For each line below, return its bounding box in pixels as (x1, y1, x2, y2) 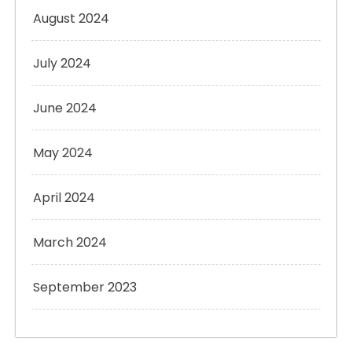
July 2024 (33, 54, 91, 73)
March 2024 (33, 233, 107, 252)
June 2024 (33, 99, 97, 118)
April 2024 (33, 189, 95, 207)
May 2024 (33, 144, 93, 163)
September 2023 (33, 278, 137, 297)
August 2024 (33, 9, 109, 28)
